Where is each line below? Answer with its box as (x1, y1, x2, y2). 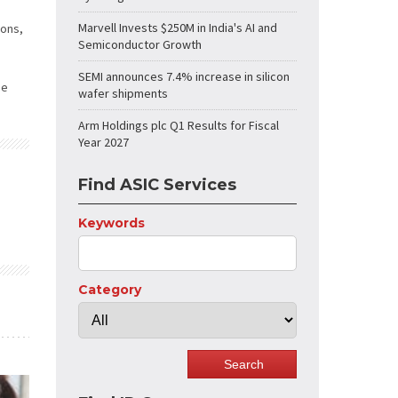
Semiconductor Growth (78, 36, 202, 52)
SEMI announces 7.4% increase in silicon (78, 68, 290, 84)
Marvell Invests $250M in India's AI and (78, 20, 277, 36)
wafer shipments (78, 85, 168, 101)
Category (78, 282, 141, 298)
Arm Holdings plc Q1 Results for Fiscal (78, 117, 279, 133)
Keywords (78, 215, 145, 231)
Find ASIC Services (78, 175, 236, 195)
